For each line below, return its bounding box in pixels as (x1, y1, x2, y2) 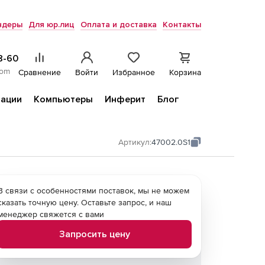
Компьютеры (34, 93, 93, 105)
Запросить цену (59, 228, 130, 240)
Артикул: (118, 137, 151, 147)
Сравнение (18, 67, 61, 77)
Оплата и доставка (80, 20, 157, 30)
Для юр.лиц (28, 20, 75, 30)
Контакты (163, 20, 201, 30)
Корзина (169, 67, 201, 77)
